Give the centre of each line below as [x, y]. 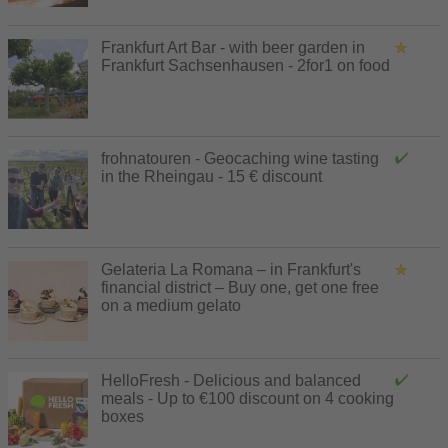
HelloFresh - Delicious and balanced [231, 380]
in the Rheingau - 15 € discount [211, 176]
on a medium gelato [171, 305]
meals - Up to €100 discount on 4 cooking [247, 398]
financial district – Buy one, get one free [240, 287]
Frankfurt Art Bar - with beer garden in [233, 47]
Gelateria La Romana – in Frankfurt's [231, 269]
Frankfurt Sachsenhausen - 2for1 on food [245, 65]
